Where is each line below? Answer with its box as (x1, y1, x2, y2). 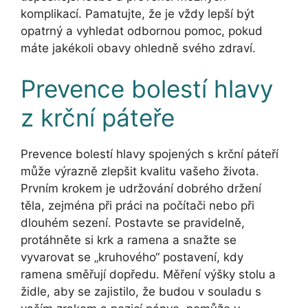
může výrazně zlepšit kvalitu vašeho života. (21, 164, 259, 179)
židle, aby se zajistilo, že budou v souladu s (21, 285, 261, 299)
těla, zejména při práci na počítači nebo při (21, 199, 254, 213)
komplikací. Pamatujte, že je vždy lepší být (21, 6, 254, 21)
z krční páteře (21, 103, 175, 133)
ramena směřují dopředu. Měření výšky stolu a (21, 267, 276, 282)
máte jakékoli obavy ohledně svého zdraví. (21, 41, 256, 55)
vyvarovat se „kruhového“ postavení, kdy (21, 250, 243, 265)
